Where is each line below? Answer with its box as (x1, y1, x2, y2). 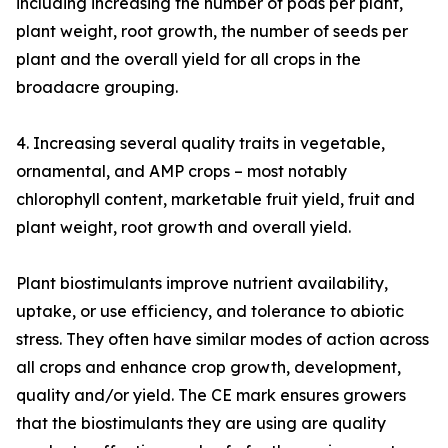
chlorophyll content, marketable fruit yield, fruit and (16, 189, 415, 210)
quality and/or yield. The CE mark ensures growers (16, 385, 406, 406)
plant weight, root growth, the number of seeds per (16, 21, 408, 42)
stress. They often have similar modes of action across (16, 329, 429, 350)
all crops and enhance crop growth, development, (16, 357, 401, 378)
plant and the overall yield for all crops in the (16, 49, 361, 70)
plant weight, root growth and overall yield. (16, 217, 351, 238)
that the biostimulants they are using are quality (16, 413, 386, 434)
